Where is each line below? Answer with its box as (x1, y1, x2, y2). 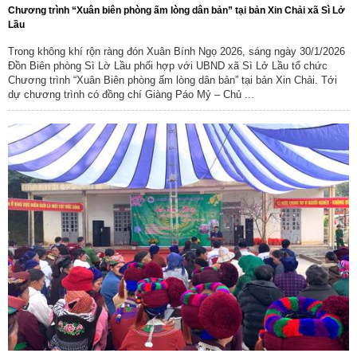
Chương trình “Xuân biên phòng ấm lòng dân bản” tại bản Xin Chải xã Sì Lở (8, 4, 345, 16)
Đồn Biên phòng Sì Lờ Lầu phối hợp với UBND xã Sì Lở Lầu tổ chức (8, 59, 328, 72)
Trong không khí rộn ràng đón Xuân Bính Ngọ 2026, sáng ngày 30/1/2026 (8, 45, 345, 57)
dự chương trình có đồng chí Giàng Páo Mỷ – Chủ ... (8, 88, 254, 100)
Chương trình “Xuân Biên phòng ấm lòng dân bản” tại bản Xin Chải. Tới (8, 73, 337, 86)
